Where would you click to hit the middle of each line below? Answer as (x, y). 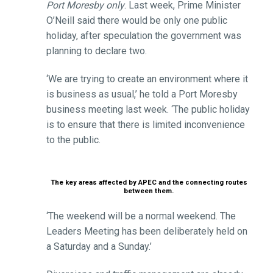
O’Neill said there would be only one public (136, 21)
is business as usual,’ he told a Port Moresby (142, 94)
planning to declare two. (96, 51)
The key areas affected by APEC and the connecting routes (149, 182)
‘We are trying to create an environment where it (147, 79)
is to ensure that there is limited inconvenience (145, 125)
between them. (149, 191)
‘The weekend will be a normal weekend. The (141, 216)
